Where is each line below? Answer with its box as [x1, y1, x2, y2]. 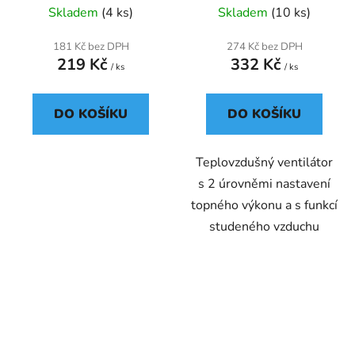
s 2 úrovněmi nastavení [198, 174, 330, 193]
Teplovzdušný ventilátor [196, 153, 333, 171]
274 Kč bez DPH [226, 39, 303, 54]
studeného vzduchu [209, 217, 319, 235]
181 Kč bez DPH [52, 39, 129, 54]
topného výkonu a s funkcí [191, 196, 338, 214]
